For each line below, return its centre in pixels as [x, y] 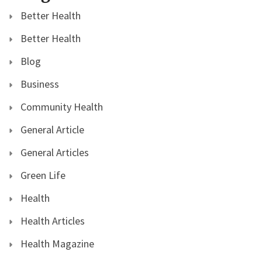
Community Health [62, 106]
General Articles [55, 152]
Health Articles [53, 220]
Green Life [43, 175]
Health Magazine [57, 243]
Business [40, 84]
